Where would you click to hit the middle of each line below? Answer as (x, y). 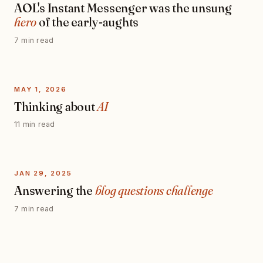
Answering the (55, 190)
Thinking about (56, 106)
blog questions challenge (154, 190)
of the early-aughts (88, 22)
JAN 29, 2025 (43, 173)
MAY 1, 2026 (41, 89)
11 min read (35, 124)
